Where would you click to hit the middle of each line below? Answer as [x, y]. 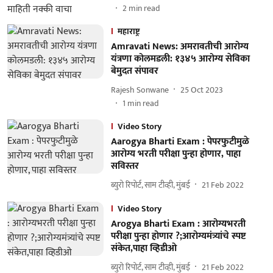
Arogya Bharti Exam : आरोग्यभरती [178, 224]
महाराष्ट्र [128, 31]
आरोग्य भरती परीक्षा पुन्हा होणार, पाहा [175, 154]
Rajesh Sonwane [140, 90]
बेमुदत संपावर [134, 71]
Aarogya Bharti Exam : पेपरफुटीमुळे [180, 142]
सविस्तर [125, 166]
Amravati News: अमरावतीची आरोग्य [179, 47]
